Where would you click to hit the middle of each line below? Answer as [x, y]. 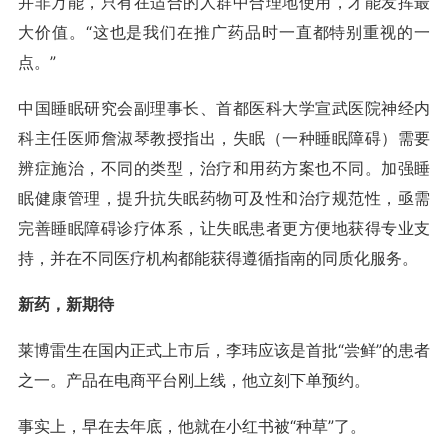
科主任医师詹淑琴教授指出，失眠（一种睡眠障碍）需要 [224, 138]
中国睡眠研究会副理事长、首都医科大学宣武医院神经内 [224, 108]
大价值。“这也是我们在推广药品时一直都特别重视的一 [224, 32]
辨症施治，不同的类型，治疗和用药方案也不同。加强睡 [224, 168]
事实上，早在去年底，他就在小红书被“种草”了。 [192, 426]
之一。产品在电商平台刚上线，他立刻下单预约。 [194, 380]
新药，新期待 [66, 304]
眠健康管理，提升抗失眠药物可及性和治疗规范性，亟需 [224, 198]
